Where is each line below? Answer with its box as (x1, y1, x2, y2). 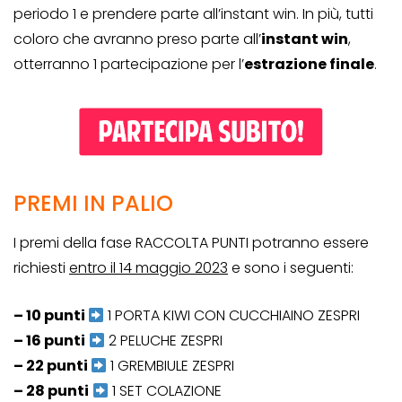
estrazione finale (244, 54, 374, 75)
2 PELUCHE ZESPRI (105, 330, 223, 352)
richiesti (13, 258, 69, 279)
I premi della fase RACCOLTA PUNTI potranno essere (13, 232, 369, 254)
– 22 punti (13, 355, 91, 377)
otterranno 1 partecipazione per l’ (13, 54, 244, 75)
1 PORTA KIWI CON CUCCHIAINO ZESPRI (104, 305, 361, 327)
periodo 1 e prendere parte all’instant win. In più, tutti (13, 4, 373, 25)
